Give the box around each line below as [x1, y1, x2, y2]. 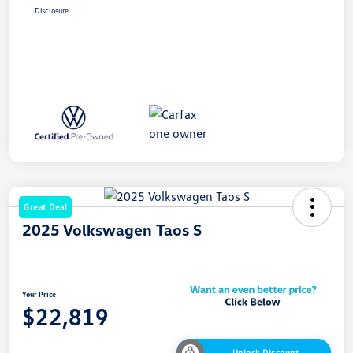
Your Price [22, 288, 56, 299]
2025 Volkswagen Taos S [22, 219, 202, 239]
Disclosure [35, 5, 69, 15]
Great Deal [24, 201, 67, 212]
